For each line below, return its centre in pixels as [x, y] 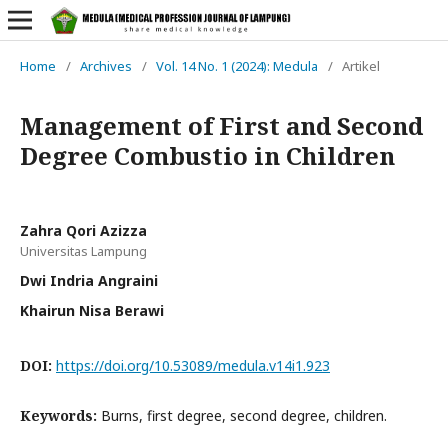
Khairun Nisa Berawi [92, 310]
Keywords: [60, 415]
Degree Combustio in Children [207, 155]
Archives [106, 66]
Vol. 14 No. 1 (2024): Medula [237, 66]
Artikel [361, 66]
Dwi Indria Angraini [89, 280]
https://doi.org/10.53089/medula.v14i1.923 [193, 365]
